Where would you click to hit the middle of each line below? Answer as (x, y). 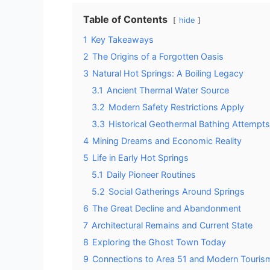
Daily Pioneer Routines (151, 174)
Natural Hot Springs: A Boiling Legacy (168, 73)
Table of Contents (125, 19)
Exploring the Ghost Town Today (159, 242)
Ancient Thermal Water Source (168, 90)
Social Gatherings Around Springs (177, 191)
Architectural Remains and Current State (172, 225)
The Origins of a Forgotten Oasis (158, 56)
